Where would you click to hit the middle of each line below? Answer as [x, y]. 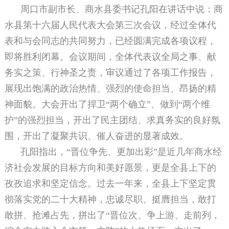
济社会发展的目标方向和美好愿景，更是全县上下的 [110, 168]
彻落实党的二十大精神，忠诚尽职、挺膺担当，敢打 [110, 200]
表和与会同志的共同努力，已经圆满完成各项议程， [110, 41]
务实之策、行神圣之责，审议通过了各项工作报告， [110, 73]
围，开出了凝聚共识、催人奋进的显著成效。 [96, 136]
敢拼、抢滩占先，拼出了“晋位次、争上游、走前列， [112, 215]
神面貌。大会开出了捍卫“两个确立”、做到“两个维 [107, 105]
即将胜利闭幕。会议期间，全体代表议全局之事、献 [110, 57]
